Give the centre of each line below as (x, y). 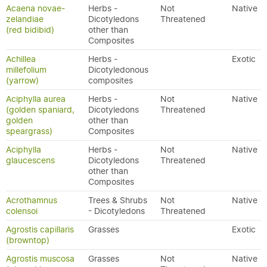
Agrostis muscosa (40, 259)
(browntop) (28, 240)
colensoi (22, 211)
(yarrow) (22, 80)
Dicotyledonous (118, 70)
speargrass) (29, 131)
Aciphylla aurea (36, 99)
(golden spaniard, (40, 110)
